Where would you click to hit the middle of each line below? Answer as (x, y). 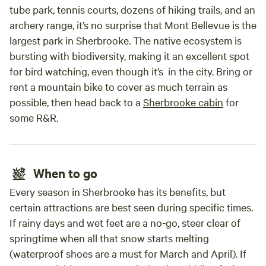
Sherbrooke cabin (183, 102)
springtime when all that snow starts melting (109, 238)
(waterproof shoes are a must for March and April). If (128, 253)
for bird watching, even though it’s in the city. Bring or (131, 71)
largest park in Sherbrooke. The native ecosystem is (126, 40)
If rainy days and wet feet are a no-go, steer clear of (125, 222)
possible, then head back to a (76, 102)
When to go (65, 173)
